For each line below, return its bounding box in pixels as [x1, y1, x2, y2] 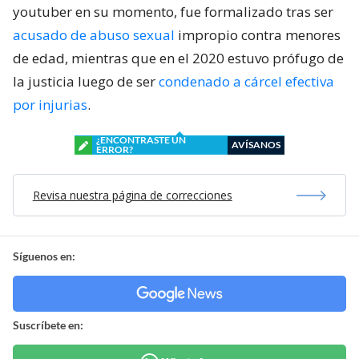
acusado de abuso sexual [13, 26, 175, 45]
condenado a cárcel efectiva [159, 72, 334, 91]
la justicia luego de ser [13, 72, 159, 91]
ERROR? [96, 143, 133, 156]
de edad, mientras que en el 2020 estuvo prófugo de [13, 49, 344, 68]
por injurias [13, 95, 87, 115]
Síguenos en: [13, 249, 75, 264]
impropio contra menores [175, 26, 341, 45]
